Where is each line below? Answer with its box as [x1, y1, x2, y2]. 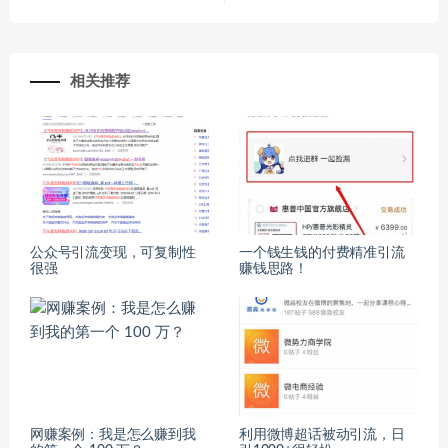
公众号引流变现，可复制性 [30, 246, 196, 261]
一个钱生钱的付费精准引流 [239, 246, 405, 261]
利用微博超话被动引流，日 [239, 427, 405, 442]
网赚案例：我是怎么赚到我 [30, 427, 196, 442]
